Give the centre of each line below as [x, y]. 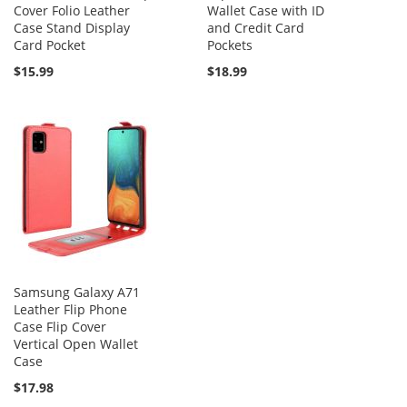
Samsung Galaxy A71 [77, 292]
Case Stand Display [72, 28]
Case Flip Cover [60, 327]
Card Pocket [50, 45]
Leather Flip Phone [70, 309]
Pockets [230, 45]
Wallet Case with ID [266, 10]
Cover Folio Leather [72, 10]
